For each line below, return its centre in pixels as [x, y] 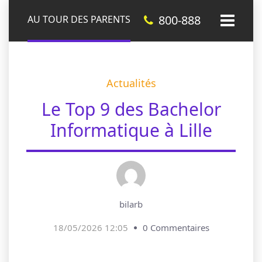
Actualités [131, 83]
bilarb [131, 204]
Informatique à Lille [131, 130]
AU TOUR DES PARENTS [79, 19]
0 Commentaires [176, 227]
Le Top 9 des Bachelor [131, 109]
